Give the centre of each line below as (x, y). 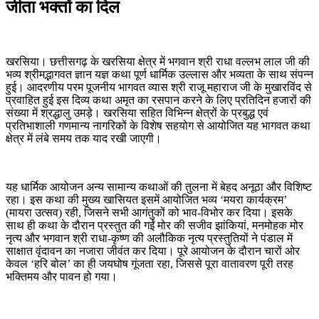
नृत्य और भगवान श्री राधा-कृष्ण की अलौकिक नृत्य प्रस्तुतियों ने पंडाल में (149, 238)
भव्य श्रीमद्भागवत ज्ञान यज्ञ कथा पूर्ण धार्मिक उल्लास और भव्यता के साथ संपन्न (159, 74)
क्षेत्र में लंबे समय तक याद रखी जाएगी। (84, 138)
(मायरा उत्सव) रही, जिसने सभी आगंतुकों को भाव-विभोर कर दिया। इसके (149, 212)
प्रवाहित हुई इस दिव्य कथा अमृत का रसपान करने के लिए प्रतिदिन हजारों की (158, 100)
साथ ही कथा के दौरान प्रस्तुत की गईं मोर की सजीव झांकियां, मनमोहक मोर (155, 225)
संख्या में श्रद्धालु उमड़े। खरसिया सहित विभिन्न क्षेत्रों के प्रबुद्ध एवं (137, 113)
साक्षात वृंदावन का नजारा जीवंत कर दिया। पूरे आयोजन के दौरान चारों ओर (153, 251)
